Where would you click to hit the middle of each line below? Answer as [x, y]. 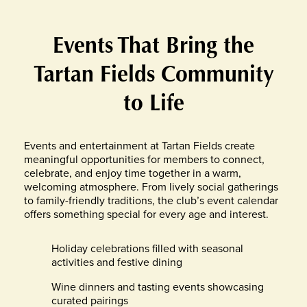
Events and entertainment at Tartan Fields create [139, 146]
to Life [153, 102]
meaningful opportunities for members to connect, [144, 159]
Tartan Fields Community [153, 74]
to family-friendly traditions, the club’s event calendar [151, 200]
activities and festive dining [117, 262]
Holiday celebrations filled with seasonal [147, 248]
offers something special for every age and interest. [146, 214]
